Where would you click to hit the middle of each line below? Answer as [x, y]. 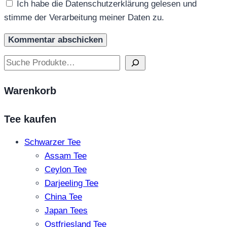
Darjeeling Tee [71, 183]
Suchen [18, 61]
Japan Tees [66, 210]
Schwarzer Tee [52, 142]
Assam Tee [66, 156]
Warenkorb [30, 91]
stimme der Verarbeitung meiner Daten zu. [84, 17]
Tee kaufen [30, 119]
